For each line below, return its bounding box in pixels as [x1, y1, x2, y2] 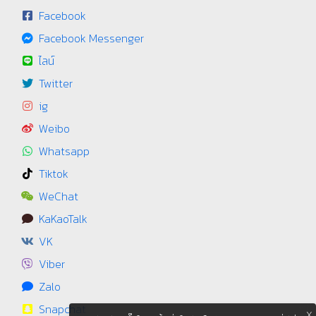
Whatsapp [39, 142, 90, 159]
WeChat [39, 187, 78, 205]
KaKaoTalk [39, 209, 87, 227]
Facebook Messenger [39, 29, 144, 47]
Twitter [39, 74, 73, 92]
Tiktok [39, 164, 68, 182]
